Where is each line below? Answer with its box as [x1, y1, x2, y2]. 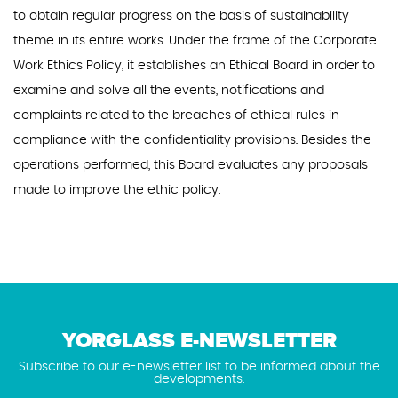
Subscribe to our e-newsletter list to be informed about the [18, 361, 380, 373]
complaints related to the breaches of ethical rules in [13, 109, 339, 122]
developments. [154, 373, 244, 386]
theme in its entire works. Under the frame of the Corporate [13, 35, 377, 47]
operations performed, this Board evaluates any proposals [13, 159, 368, 171]
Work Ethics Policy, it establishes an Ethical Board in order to [13, 60, 375, 72]
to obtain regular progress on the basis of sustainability [13, 10, 349, 22]
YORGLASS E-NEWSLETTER [61, 328, 337, 352]
